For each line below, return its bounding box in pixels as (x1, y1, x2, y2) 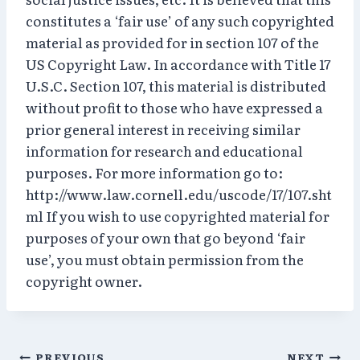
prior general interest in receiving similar (26, 118, 301, 139)
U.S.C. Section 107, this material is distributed (26, 75, 326, 96)
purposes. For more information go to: (26, 162, 283, 182)
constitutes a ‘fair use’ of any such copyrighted (26, 10, 334, 31)
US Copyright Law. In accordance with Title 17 (26, 53, 331, 74)
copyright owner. (26, 270, 142, 291)
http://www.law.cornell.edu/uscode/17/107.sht (26, 183, 332, 204)
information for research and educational (26, 140, 303, 161)
